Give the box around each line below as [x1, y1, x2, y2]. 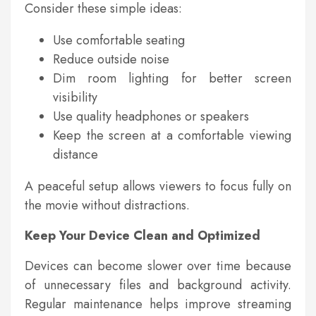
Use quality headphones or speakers [53, 107, 249, 126]
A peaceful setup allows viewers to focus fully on [25, 177, 291, 196]
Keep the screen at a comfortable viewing [53, 126, 291, 145]
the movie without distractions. [25, 196, 190, 215]
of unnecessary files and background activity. [25, 276, 291, 295]
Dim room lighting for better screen [53, 69, 291, 88]
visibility [53, 88, 97, 107]
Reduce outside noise [53, 50, 169, 69]
